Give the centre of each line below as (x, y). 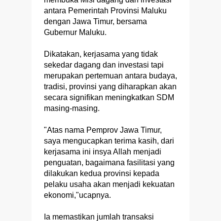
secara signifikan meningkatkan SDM (109, 98)
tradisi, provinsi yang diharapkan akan (110, 87)
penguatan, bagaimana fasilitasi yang (109, 163)
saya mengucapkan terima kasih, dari (109, 141)
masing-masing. (72, 109)
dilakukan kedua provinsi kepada (102, 174)
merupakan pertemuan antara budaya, (110, 76)
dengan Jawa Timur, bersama (95, 22)
